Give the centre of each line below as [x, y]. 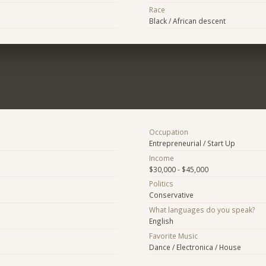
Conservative [171, 195]
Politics [161, 184]
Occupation [168, 132]
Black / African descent [187, 21]
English [161, 221]
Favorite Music [173, 235]
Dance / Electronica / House [195, 247]
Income [161, 158]
